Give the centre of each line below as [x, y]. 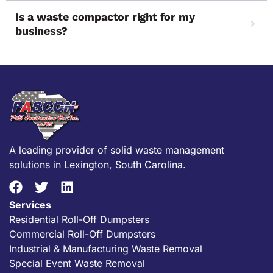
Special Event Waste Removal [77, 264]
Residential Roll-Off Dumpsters [79, 220]
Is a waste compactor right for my [105, 16]
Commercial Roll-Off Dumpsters [82, 234]
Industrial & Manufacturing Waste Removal [106, 249]
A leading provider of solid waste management [117, 150]
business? [42, 30]
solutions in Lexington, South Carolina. [97, 164]
